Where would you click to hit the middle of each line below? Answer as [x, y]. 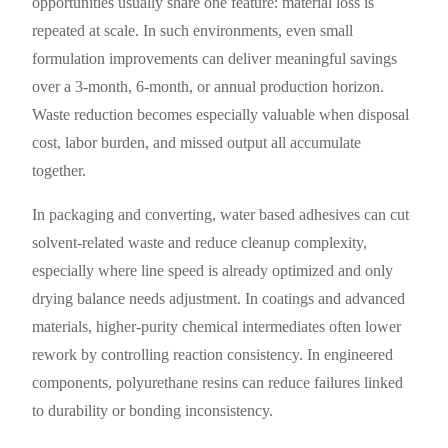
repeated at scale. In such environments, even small [193, 30]
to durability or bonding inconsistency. [153, 410]
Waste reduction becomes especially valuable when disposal [221, 114]
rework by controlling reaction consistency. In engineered [213, 354]
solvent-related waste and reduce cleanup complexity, [200, 242]
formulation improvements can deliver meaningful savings [215, 58]
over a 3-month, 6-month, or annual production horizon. [208, 86]
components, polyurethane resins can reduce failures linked [218, 382]
